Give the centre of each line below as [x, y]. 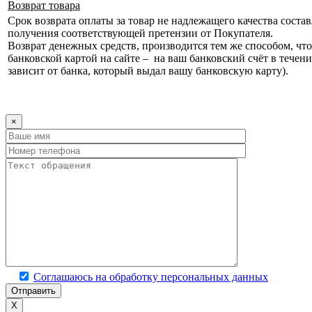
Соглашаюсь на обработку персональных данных [151, 277]
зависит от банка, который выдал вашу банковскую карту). [148, 71]
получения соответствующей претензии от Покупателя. [140, 33]
